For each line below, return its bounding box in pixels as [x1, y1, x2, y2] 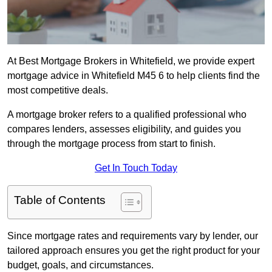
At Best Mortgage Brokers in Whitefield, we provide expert [7, 56, 254, 67]
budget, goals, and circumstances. [7, 260, 154, 271]
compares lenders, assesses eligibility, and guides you [7, 124, 241, 135]
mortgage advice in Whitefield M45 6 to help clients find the [7, 70, 260, 81]
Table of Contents [14, 194, 106, 207]
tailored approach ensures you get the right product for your [7, 245, 260, 256]
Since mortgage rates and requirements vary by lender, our [7, 231, 258, 242]
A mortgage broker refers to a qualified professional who [7, 109, 246, 120]
